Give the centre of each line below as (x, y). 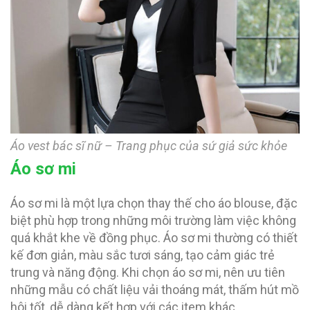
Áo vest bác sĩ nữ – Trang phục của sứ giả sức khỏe (149, 145)
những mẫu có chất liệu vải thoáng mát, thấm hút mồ (155, 289)
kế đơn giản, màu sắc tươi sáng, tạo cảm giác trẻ (143, 255)
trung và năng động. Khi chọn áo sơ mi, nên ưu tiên (148, 272)
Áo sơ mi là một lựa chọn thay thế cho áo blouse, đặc (154, 203)
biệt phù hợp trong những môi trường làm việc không (153, 220)
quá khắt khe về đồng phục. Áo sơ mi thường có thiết (154, 237)
